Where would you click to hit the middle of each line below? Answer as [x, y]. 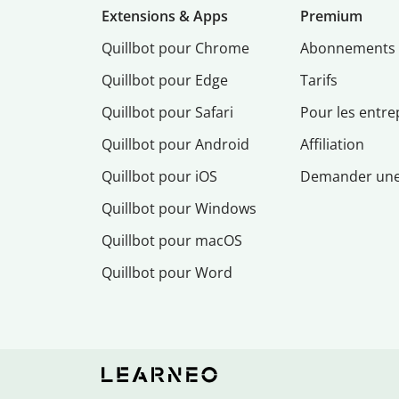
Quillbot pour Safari [167, 113]
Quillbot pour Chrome [175, 49]
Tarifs [319, 81]
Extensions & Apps [165, 16]
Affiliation [333, 145]
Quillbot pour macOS [172, 241]
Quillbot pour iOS [159, 177]
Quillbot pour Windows [179, 209]
